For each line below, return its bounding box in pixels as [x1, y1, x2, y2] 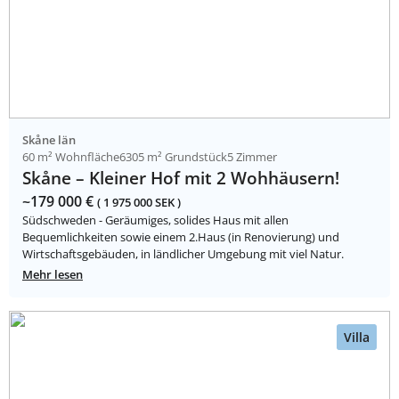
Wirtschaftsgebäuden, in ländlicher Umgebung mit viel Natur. [22, 245, 344, 262]
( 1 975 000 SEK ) [97, 193, 181, 210]
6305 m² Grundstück [119, 148, 227, 165]
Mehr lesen [22, 265, 83, 282]
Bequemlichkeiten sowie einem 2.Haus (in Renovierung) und [22, 228, 339, 245]
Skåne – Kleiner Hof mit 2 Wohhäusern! [22, 165, 339, 190]
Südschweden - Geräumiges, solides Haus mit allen [22, 211, 289, 228]
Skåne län [22, 131, 76, 148]
